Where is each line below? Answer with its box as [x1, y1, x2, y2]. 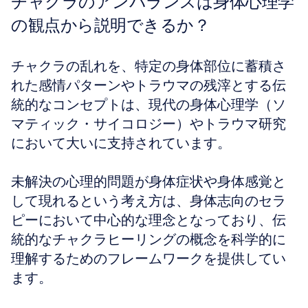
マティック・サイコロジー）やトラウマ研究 [11, 115, 286, 133]
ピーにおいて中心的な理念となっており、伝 [11, 211, 286, 229]
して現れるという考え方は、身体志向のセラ [11, 192, 286, 210]
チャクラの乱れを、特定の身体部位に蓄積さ [11, 57, 286, 75]
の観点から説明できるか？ [11, 14, 210, 36]
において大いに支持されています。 [11, 134, 231, 152]
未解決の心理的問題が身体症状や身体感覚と [11, 173, 286, 190]
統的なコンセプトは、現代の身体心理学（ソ [11, 96, 286, 113]
